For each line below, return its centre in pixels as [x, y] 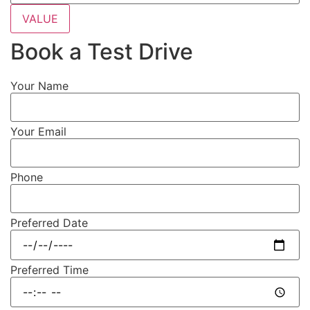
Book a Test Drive [102, 52]
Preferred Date [49, 222]
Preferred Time [49, 270]
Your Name [39, 85]
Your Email [38, 131]
